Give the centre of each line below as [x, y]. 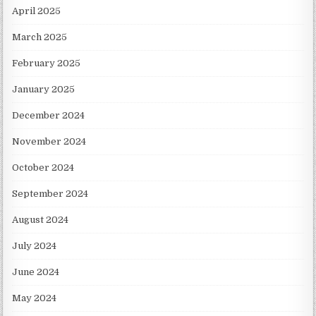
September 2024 [50, 194]
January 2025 [44, 90]
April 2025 [37, 11]
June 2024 [36, 272]
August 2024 [41, 220]
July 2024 [35, 246]
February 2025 [47, 63]
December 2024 [49, 116]
